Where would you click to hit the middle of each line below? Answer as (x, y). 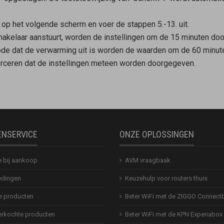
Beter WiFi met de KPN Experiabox (174, 214)
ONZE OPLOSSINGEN (157, 134)
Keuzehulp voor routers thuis (166, 178)
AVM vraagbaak (148, 160)
